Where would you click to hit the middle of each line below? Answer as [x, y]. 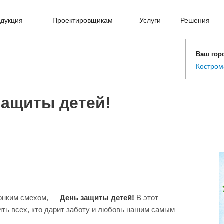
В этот [146, 198]
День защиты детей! [97, 198]
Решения [195, 20]
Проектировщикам [83, 20]
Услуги [150, 20]
